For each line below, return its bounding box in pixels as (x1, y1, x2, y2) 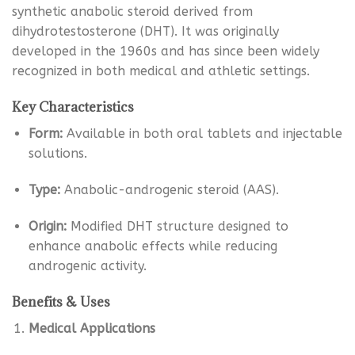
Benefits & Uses (12, 292, 110, 311)
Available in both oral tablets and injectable (62, 126, 342, 142)
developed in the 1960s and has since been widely (12, 44, 319, 59)
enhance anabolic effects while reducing (28, 238, 277, 254)
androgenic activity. (28, 258, 147, 273)
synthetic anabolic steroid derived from (12, 4, 253, 20)
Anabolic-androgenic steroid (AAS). (59, 181, 279, 197)
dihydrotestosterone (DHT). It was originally (12, 24, 279, 40)
